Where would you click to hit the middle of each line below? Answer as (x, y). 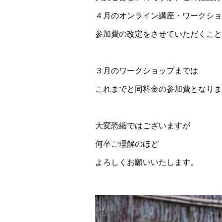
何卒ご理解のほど (127, 144)
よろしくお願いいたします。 (147, 163)
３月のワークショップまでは (147, 71)
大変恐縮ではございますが (143, 126)
